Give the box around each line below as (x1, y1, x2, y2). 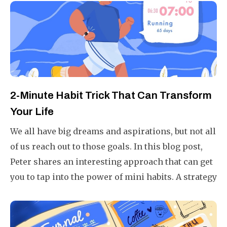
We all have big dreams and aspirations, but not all (10, 126, 216, 136)
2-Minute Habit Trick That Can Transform (10, 90, 212, 101)
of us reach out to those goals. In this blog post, (10, 141, 203, 152)
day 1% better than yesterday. (10, 202, 127, 212)
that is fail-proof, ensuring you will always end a (10, 187, 208, 197)
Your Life (10, 106, 54, 117)
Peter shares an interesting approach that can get (10, 157, 213, 167)
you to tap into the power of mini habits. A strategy (10, 172, 217, 182)
